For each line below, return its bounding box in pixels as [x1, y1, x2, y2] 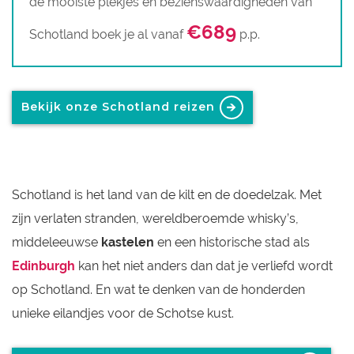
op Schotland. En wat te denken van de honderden [12, 282, 305, 297]
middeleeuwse [12, 235, 101, 250]
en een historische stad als [154, 235, 310, 250]
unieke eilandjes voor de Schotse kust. [12, 306, 234, 321]
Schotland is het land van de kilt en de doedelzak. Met [12, 187, 322, 202]
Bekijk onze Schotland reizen [21, 100, 215, 114]
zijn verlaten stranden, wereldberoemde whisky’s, [12, 211, 299, 226]
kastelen [101, 235, 154, 250]
